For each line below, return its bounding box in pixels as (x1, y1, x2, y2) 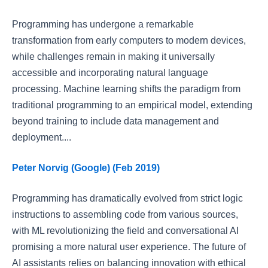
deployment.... (12, 132, 71, 142)
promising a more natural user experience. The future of (12, 242, 246, 252)
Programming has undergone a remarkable (12, 19, 194, 29)
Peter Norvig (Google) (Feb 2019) (12, 163, 160, 173)
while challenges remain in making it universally (12, 51, 215, 62)
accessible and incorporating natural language (12, 68, 208, 78)
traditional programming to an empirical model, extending (12, 100, 252, 110)
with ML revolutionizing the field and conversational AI (12, 226, 239, 236)
